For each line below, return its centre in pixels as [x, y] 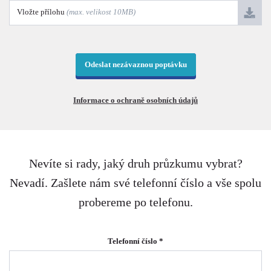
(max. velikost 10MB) [101, 12]
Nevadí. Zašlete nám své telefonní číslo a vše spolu [135, 183]
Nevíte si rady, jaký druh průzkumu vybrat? [135, 163]
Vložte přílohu [42, 12]
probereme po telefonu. [135, 202]
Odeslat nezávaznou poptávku [135, 64]
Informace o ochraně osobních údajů [135, 100]
